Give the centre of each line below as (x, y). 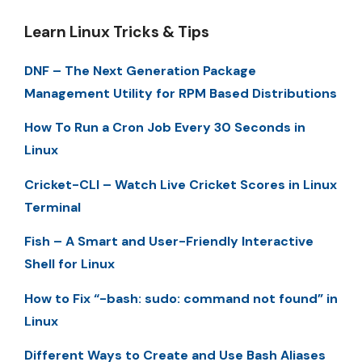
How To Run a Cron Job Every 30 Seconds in (165, 128)
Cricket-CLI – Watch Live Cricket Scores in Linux (181, 184)
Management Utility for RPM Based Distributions (181, 93)
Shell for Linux (69, 264)
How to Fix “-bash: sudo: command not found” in (181, 298)
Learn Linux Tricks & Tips (117, 32)
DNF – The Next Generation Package (140, 70)
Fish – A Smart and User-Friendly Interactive (169, 242)
